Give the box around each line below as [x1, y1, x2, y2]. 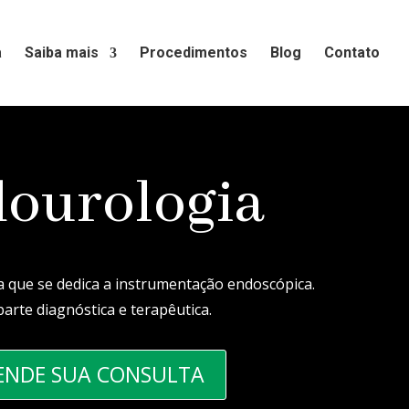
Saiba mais [25, 44, 99, 61]
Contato [324, 44, 380, 61]
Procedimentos [140, 44, 247, 61]
